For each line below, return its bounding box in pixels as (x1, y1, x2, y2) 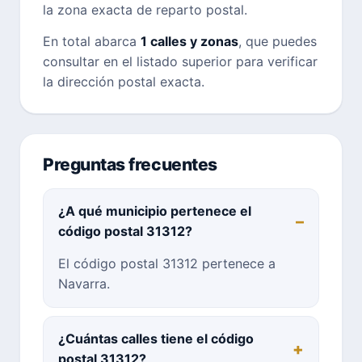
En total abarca (43, 32, 141, 49)
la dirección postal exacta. (43, 73, 204, 90)
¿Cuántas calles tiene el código (58, 330, 254, 347)
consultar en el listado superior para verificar (43, 53, 318, 69)
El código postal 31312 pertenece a (58, 255, 276, 271)
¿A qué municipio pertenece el (58, 202, 251, 219)
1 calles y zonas (141, 32, 238, 49)
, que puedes (238, 32, 317, 49)
